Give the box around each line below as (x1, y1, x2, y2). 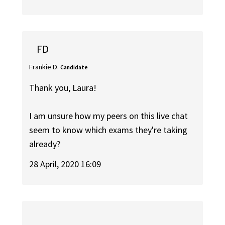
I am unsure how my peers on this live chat (29, 109, 188, 122)
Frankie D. (29, 62, 59, 72)
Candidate (60, 64, 88, 71)
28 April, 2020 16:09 (29, 158, 101, 170)
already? (29, 138, 61, 150)
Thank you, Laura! (29, 81, 97, 93)
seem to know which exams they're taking (29, 124, 188, 136)
